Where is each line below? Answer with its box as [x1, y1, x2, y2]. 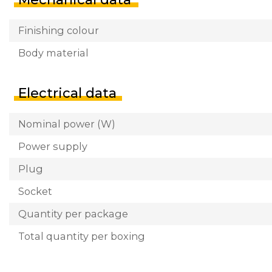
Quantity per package [18, 208, 128, 220]
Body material [18, 47, 89, 59]
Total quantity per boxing [18, 230, 145, 242]
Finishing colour [18, 24, 99, 36]
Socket [18, 185, 52, 197]
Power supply [18, 140, 87, 152]
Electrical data [18, 85, 117, 101]
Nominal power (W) [18, 118, 115, 130]
